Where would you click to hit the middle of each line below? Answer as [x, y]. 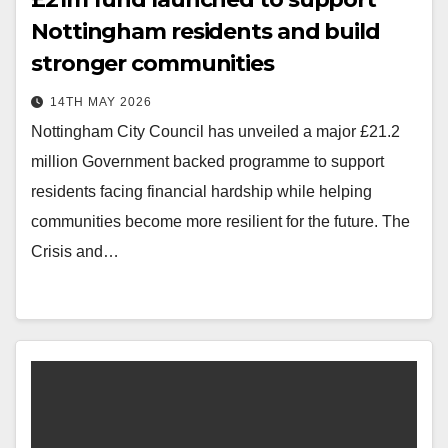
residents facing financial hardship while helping [201, 191]
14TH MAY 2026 [101, 102]
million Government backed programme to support [207, 161]
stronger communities [155, 63]
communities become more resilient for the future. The [220, 221]
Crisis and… [75, 251]
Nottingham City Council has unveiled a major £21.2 [215, 131]
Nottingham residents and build [205, 31]
